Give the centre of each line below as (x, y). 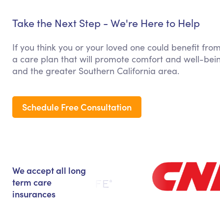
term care (32, 182)
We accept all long (49, 170)
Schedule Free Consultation (77, 107)
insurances (34, 194)
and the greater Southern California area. (96, 71)
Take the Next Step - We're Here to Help (106, 23)
